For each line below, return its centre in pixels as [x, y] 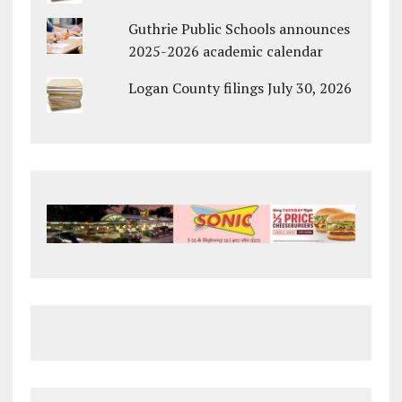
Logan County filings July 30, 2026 [240, 88]
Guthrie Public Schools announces [240, 29]
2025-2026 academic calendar [226, 52]
